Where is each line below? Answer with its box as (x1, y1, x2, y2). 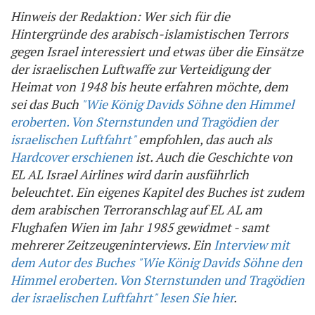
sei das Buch (11, 96, 81, 113)
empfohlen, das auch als (136, 131, 272, 148)
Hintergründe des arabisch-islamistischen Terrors (11, 25, 288, 43)
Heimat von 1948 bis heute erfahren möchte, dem (11, 78, 288, 96)
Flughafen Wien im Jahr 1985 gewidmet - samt (11, 219, 269, 236)
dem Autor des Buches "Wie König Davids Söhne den (11, 254, 302, 271)
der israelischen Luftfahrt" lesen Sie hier (11, 289, 233, 307)
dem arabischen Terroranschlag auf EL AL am (11, 201, 262, 219)
